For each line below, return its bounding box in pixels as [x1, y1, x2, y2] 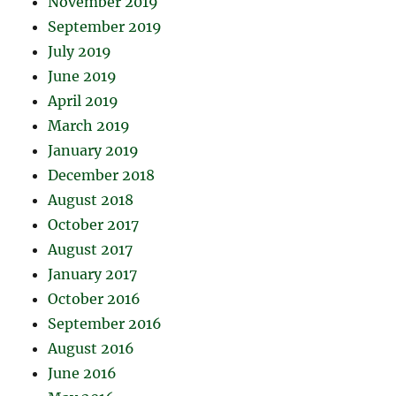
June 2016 [48, 364, 118, 383]
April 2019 [48, 92, 119, 110]
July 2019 [48, 42, 112, 61]
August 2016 [48, 339, 135, 358]
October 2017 [48, 216, 140, 234]
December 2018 [48, 166, 156, 185]
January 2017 [48, 265, 138, 284]
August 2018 [48, 191, 134, 209]
